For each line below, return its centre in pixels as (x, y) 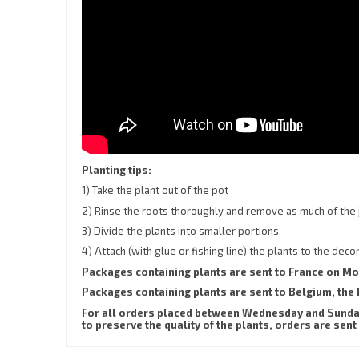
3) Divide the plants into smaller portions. (182, 231)
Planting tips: (117, 169)
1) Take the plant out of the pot (155, 190)
